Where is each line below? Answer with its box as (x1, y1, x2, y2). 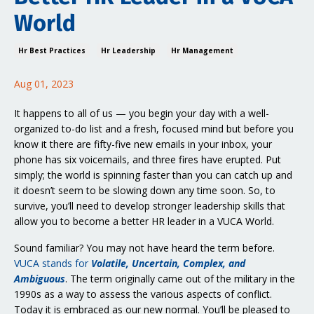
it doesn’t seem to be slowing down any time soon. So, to (14, 184, 275, 198)
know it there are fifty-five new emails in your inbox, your (14, 137, 272, 151)
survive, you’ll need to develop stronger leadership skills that (14, 199, 285, 213)
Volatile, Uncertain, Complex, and (91, 257, 245, 271)
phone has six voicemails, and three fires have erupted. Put (14, 153, 281, 167)
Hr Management (171, 46, 233, 56)
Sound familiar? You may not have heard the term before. (14, 241, 275, 255)
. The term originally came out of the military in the (65, 272, 295, 286)
